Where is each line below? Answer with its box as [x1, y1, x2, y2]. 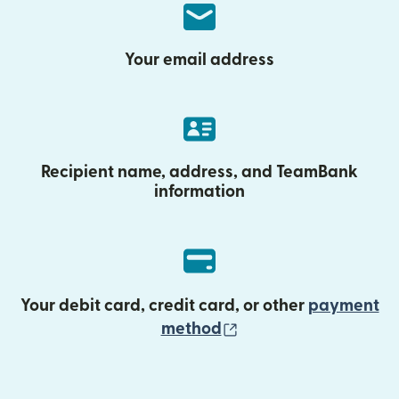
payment [307, 297, 379, 314]
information [154, 183, 245, 200]
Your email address [125, 52, 274, 69]
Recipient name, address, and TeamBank [41, 164, 358, 181]
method [160, 321, 222, 338]
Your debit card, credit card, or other [20, 297, 308, 314]
